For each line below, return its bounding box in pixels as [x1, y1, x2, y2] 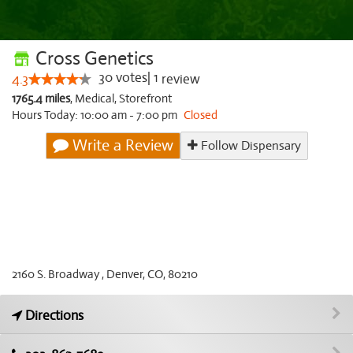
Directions [22, 307, 84, 324]
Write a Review [68, 136, 173, 155]
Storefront [119, 91, 172, 106]
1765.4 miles [12, 91, 70, 106]
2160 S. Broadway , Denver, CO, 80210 [12, 267, 198, 281]
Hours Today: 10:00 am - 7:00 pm [12, 108, 180, 122]
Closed [184, 108, 217, 122]
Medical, [75, 91, 119, 106]
